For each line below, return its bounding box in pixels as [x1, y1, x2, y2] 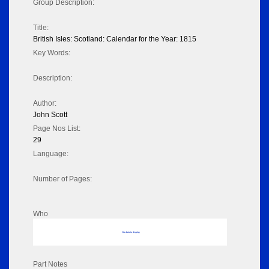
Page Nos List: [33, 124, 80, 133]
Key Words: [33, 49, 70, 58]
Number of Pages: [33, 175, 92, 184]
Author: [33, 99, 56, 108]
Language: [33, 150, 68, 159]
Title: [33, 23, 49, 32]
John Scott [33, 110, 67, 119]
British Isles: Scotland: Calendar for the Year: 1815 [33, 35, 196, 44]
